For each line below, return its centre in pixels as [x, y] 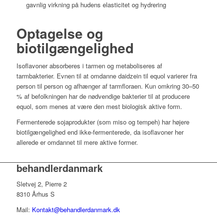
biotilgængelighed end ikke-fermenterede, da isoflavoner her [100, 132]
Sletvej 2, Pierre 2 [41, 184]
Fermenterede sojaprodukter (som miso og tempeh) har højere [103, 122]
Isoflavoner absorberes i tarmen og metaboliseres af [89, 66]
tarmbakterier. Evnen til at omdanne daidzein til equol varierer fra [107, 76]
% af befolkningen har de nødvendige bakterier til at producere [103, 96]
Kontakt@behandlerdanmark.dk [76, 210]
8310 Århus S [35, 194]
